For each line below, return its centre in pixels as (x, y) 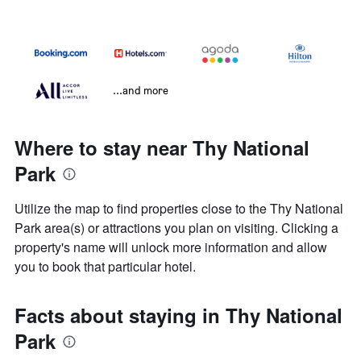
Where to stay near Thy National (162, 148)
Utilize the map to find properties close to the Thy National (179, 209)
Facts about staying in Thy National (178, 315)
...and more (141, 90)
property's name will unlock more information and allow (171, 247)
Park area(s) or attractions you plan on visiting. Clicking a (176, 228)
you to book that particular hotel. (105, 267)
